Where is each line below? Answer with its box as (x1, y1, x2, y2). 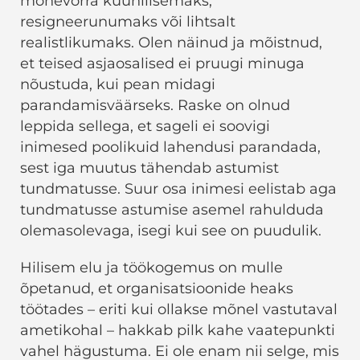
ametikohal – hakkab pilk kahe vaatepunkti (20, 321, 335, 340)
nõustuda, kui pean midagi (20, 76, 215, 94)
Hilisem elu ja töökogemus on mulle (20, 259, 283, 277)
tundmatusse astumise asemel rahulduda (20, 201, 324, 219)
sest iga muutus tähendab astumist (20, 159, 279, 178)
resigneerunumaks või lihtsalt (20, 13, 235, 31)
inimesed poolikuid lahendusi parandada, (20, 138, 321, 157)
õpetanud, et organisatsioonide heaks (20, 280, 293, 298)
